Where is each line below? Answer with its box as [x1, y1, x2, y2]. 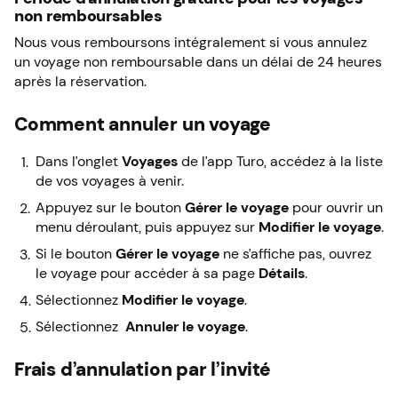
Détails [259, 265, 305, 281]
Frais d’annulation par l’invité [14, 358, 271, 380]
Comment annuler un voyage [14, 113, 271, 135]
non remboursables [14, 6, 163, 25]
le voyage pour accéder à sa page [36, 265, 259, 281]
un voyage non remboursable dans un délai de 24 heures [14, 53, 382, 69]
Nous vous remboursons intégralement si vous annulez [14, 34, 367, 50]
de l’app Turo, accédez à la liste [181, 153, 383, 169]
